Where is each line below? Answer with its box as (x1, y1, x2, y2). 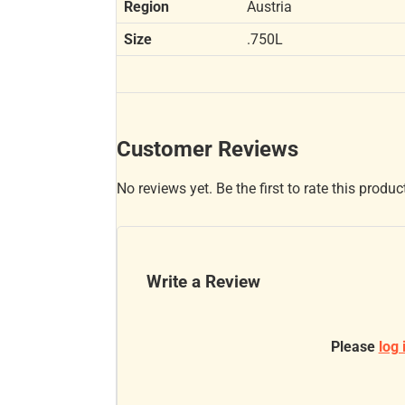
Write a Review (146, 272, 261, 293)
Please (330, 338, 379, 356)
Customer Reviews (117, 136, 299, 162)
